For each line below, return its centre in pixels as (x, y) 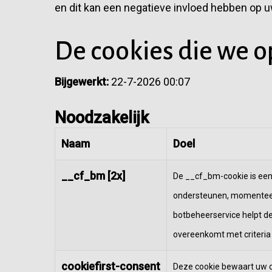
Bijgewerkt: (82, 82)
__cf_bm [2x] (93, 176)
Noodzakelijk (102, 118)
